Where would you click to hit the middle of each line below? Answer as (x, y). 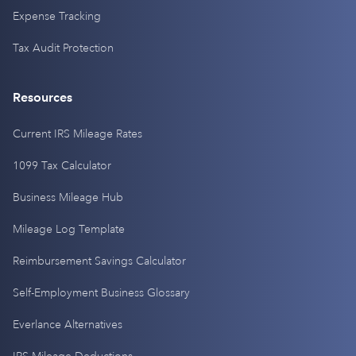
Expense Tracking (57, 17)
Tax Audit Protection (63, 48)
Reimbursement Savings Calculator (99, 261)
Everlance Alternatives (68, 325)
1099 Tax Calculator (62, 166)
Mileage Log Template (69, 230)
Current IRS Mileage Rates (77, 134)
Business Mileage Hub (68, 198)
